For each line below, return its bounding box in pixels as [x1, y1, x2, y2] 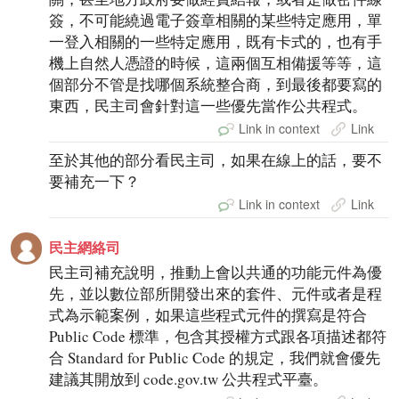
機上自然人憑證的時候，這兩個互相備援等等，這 [49, 53, 383, 74]
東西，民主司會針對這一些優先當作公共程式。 [49, 95, 368, 117]
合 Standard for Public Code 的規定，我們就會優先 [49, 347, 381, 369]
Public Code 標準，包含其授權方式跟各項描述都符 [49, 326, 387, 347]
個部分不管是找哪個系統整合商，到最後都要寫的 [49, 74, 383, 95]
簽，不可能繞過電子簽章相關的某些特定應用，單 [49, 10, 383, 31]
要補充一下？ [49, 171, 141, 192]
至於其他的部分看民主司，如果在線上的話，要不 [49, 150, 383, 171]
